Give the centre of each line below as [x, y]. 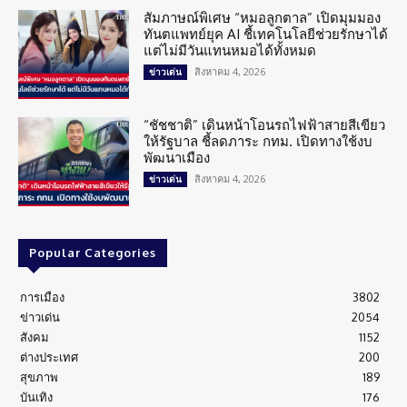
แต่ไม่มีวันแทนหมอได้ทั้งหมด [230, 51]
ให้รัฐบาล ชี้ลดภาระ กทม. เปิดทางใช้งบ [258, 142]
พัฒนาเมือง [177, 158]
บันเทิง [36, 397]
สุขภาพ [39, 377]
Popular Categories [93, 252]
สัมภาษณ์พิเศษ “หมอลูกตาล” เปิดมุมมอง [263, 18]
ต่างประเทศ [49, 357]
